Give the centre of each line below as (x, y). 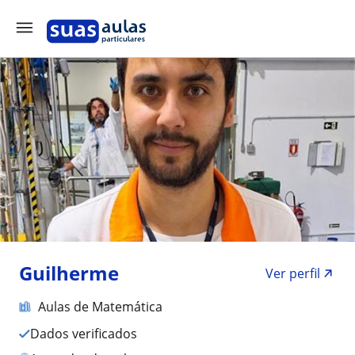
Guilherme (69, 273)
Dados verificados (88, 334)
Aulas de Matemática (100, 307)
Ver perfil (293, 273)
